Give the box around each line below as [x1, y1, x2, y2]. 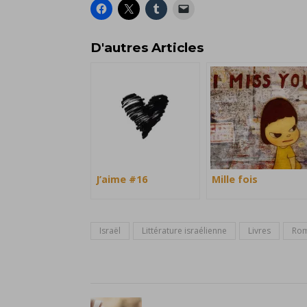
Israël [99, 225, 121, 237]
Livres [248, 225, 271, 237]
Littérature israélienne [142, 225, 227, 237]
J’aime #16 [96, 173, 147, 186]
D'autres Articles [90, 40, 204, 56]
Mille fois [212, 173, 258, 186]
